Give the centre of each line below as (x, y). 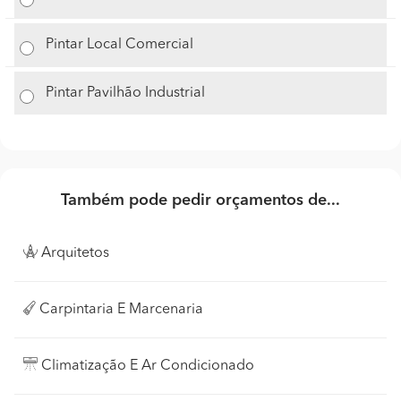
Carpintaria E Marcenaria (121, 309)
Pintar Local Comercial (120, 44)
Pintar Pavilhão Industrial (126, 93)
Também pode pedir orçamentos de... (200, 200)
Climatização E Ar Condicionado (148, 366)
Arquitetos (75, 253)
